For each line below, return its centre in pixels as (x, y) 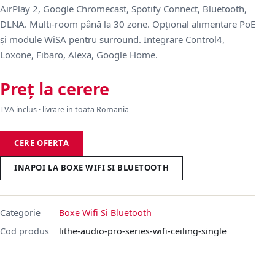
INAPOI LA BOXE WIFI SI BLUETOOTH (92, 168)
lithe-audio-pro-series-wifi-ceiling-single (143, 231)
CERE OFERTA (42, 143)
